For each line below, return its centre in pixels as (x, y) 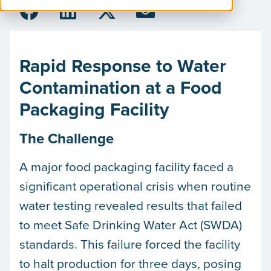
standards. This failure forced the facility (130, 244)
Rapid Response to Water (123, 66)
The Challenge (67, 138)
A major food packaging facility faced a (126, 166)
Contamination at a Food (121, 87)
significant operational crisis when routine (135, 186)
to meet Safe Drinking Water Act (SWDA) (131, 224)
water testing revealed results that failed (131, 205)
